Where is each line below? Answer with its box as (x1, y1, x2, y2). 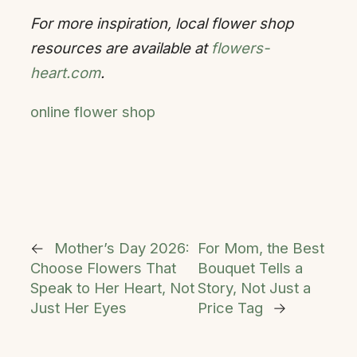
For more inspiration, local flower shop (30, 14, 293, 32)
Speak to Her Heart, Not (30, 278, 194, 296)
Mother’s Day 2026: (54, 238, 190, 257)
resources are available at (30, 38, 211, 57)
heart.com (30, 63, 100, 81)
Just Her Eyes (30, 298, 127, 316)
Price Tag (197, 298, 263, 316)
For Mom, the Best (197, 238, 324, 257)
